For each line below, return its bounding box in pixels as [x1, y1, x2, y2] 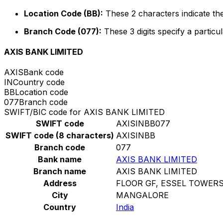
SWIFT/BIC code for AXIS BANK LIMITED [4, 107, 165, 117]
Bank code [23, 67, 64, 78]
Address [43, 178, 77, 189]
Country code [13, 77, 65, 88]
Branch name [33, 166, 86, 177]
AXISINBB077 [116, 118, 170, 129]
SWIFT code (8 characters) [5, 130, 114, 141]
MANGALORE [116, 190, 169, 201]
